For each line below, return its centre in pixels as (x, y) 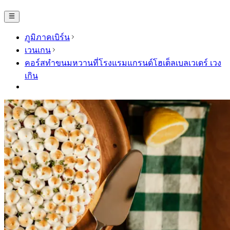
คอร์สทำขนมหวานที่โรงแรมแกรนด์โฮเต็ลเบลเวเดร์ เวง (123, 63)
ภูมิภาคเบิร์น (47, 37)
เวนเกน (38, 50)
